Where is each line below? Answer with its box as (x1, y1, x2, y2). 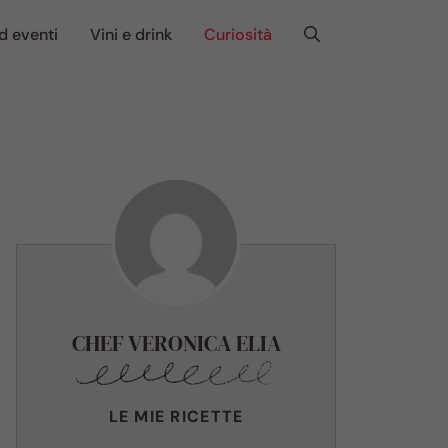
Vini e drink (90, 24, 172, 45)
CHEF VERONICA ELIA (71, 328, 281, 358)
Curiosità (204, 24, 272, 45)
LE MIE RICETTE (108, 405, 244, 427)
